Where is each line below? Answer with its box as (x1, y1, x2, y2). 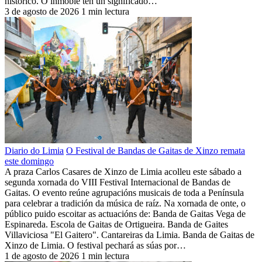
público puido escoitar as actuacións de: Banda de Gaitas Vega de (5, 208, 246, 219)
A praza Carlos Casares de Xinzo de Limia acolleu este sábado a (5, 166, 242, 177)
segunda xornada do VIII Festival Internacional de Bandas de (5, 177, 230, 187)
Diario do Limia (5, 145, 64, 156)
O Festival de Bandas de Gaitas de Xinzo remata (66, 145, 245, 156)
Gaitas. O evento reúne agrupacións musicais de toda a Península (5, 187, 244, 198)
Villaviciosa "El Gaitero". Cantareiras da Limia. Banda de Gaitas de (5, 229, 254, 240)
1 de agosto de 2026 (5, 250, 79, 261)
